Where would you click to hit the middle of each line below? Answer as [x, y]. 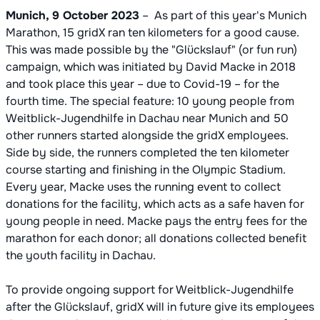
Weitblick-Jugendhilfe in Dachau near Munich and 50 [147, 119]
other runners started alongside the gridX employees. [147, 136]
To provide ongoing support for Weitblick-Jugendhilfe [150, 290]
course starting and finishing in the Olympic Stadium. [146, 170]
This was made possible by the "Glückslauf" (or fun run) [151, 50]
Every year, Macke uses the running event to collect [143, 187]
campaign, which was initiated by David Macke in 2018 [151, 67]
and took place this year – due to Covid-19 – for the [142, 84]
